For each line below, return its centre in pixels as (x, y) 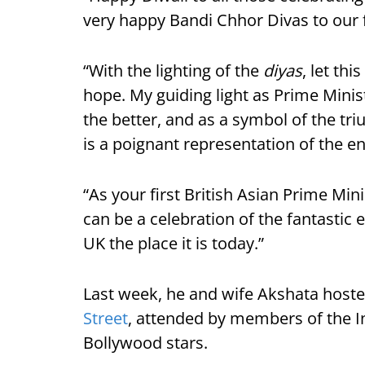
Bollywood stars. (145, 343)
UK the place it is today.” (174, 243)
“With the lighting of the (173, 70)
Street (106, 318)
